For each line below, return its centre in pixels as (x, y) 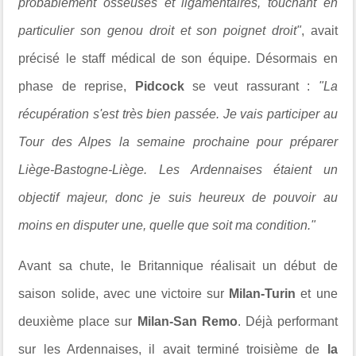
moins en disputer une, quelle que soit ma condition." (167, 225)
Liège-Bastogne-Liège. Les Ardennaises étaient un (178, 169)
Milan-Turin (263, 293)
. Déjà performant (287, 321)
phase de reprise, (77, 86)
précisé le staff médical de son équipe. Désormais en (178, 58)
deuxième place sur (78, 321)
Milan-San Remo (187, 321)
